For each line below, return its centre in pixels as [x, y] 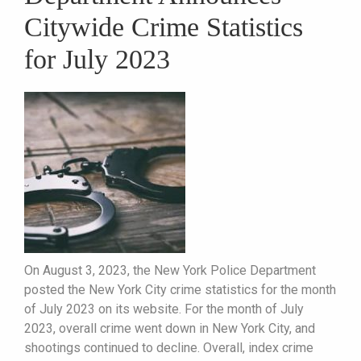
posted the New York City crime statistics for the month [180, 289]
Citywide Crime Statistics [164, 27]
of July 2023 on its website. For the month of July [164, 309]
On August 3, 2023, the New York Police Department [170, 270]
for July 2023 [97, 59]
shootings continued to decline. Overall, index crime [169, 347]
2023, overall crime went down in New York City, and [170, 328]
